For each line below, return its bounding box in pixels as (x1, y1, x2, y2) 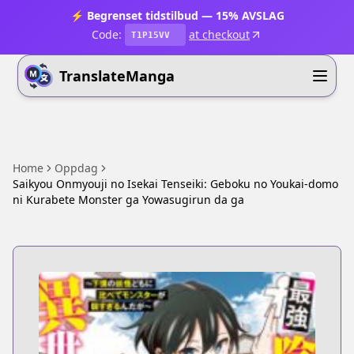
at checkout (189, 27, 250, 42)
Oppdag (55, 160, 98, 175)
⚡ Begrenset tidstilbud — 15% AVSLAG (70, 8, 284, 23)
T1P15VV (131, 29, 170, 40)
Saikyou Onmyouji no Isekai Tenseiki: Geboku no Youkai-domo (13, 176, 338, 191)
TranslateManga (59, 66, 175, 85)
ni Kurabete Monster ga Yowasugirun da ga (13, 192, 244, 207)
